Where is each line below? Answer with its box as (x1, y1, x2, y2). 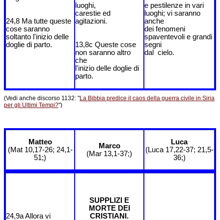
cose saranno (6, 25, 50, 33)
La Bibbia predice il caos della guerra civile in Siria (80, 94, 215, 102)
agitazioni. (75, 17, 107, 26)
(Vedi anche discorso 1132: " (4, 94, 80, 102)
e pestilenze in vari (144, 1, 204, 10)
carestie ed (75, 9, 110, 18)
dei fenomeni (144, 25, 185, 33)
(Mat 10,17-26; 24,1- (7, 145, 73, 154)
